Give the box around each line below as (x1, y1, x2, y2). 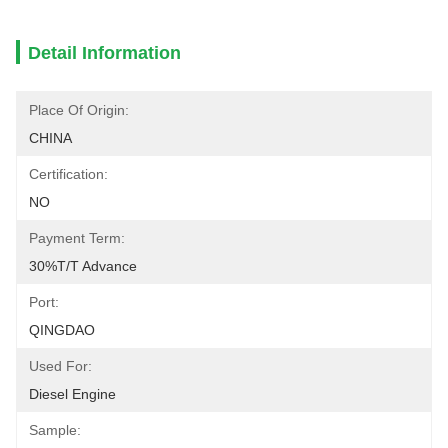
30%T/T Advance (29, 258, 137, 274)
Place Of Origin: (29, 102, 129, 118)
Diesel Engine (29, 386, 116, 402)
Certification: (29, 166, 108, 182)
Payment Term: (29, 230, 125, 246)
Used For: (29, 358, 92, 374)
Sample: (29, 422, 81, 438)
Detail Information (28, 43, 181, 63)
